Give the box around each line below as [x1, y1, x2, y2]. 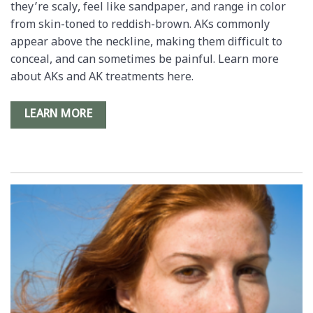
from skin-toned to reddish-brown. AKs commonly [10, 18, 270, 34]
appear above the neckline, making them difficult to [10, 36, 282, 51]
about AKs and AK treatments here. [10, 71, 194, 86]
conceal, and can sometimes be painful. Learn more [10, 53, 279, 68]
